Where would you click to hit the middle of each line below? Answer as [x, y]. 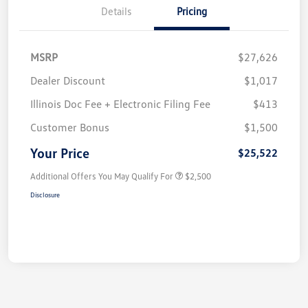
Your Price [60, 152]
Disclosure [45, 194]
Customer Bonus [70, 127]
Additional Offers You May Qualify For [102, 176]
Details [116, 11]
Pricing [192, 11]
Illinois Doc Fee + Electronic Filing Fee [120, 103]
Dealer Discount [68, 80]
